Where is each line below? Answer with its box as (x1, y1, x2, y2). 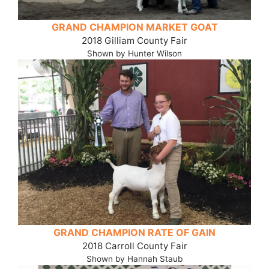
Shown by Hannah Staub (86, 254, 183, 264)
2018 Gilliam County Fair (82, 34, 187, 46)
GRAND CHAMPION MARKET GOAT (51, 20, 218, 33)
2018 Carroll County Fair (82, 240, 187, 252)
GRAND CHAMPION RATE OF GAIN (53, 226, 216, 239)
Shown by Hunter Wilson (87, 48, 182, 58)
